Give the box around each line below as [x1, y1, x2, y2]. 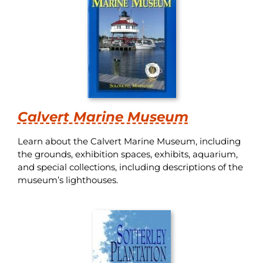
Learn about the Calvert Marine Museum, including [17, 135, 241, 147]
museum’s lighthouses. [17, 174, 118, 186]
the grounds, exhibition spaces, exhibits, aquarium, [17, 148, 238, 160]
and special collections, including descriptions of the [17, 161, 243, 173]
